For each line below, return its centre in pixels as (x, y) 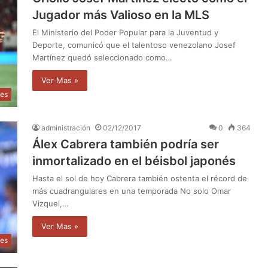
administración (66, 127)
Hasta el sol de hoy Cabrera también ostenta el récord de (140, 178)
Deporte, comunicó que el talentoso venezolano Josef (134, 45)
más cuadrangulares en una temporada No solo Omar (132, 191)
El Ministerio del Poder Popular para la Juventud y (125, 33)
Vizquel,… (51, 203)
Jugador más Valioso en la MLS (121, 15)
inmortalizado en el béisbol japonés (134, 161)
